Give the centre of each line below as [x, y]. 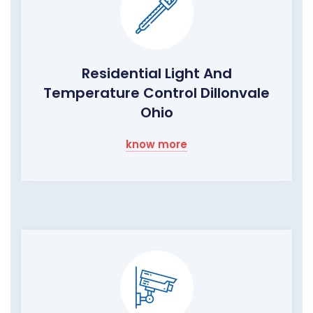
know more [156, 145]
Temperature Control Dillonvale [156, 93]
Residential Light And [156, 74]
